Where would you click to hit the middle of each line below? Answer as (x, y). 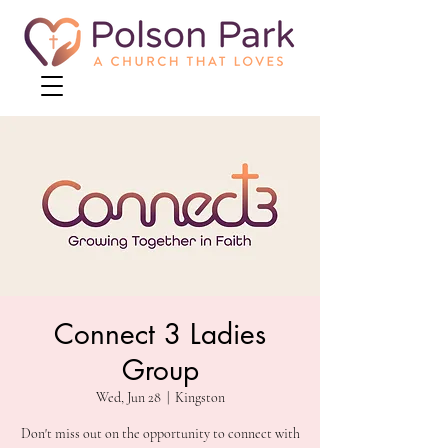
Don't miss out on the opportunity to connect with (160, 433)
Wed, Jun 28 (128, 397)
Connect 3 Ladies (160, 334)
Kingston (199, 397)
